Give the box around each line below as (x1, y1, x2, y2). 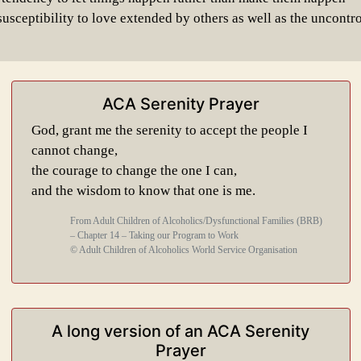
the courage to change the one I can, (31, 163, 237, 178)
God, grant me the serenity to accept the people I (31, 122, 308, 138)
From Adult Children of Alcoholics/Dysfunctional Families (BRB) (69, 215, 322, 226)
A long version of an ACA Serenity (52, 322, 309, 341)
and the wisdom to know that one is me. (31, 183, 255, 198)
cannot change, (31, 143, 118, 158)
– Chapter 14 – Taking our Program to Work (69, 230, 239, 241)
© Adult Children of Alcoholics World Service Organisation (69, 244, 297, 255)
